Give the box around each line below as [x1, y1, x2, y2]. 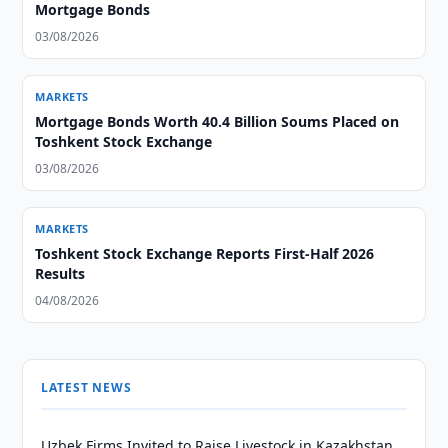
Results [35, 264, 86, 283]
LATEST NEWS [41, 379, 132, 396]
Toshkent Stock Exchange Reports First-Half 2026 [35, 244, 375, 263]
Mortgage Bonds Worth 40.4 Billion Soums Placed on [35, 112, 400, 131]
